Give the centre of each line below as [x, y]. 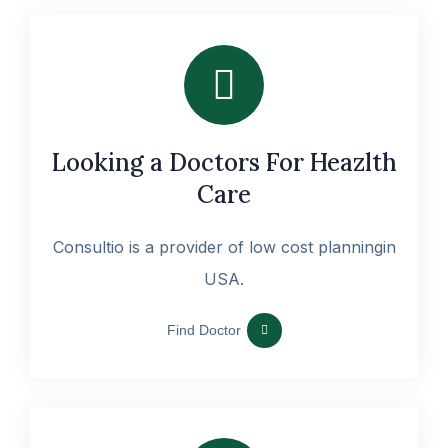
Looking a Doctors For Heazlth [224, 162]
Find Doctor [203, 330]
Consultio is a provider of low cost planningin [224, 247]
